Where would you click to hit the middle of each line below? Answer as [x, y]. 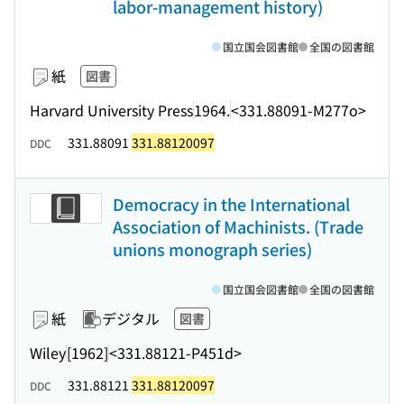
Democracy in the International [231, 204]
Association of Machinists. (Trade [238, 226]
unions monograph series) [212, 249]
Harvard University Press [111, 110]
